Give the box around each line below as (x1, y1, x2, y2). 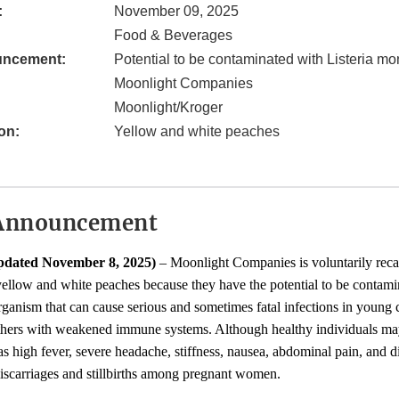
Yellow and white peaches (114, 124, 280, 140)
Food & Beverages (114, 28, 232, 44)
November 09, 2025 (114, 4, 239, 20)
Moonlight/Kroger (114, 100, 223, 116)
